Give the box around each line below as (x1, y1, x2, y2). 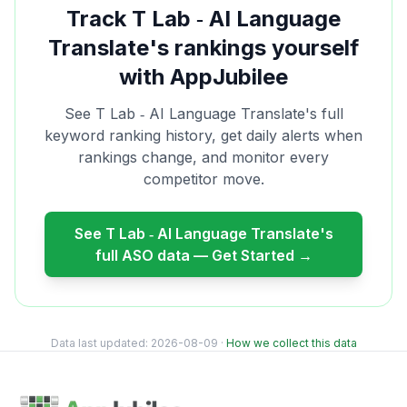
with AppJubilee (119, 64, 288, 90)
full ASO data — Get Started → (94, 246, 313, 264)
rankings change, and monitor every (78, 148, 329, 166)
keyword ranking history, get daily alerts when (45, 126, 362, 144)
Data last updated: (50, 336, 151, 350)
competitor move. (143, 170, 264, 188)
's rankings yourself (149, 35, 359, 61)
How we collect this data (225, 336, 357, 350)
